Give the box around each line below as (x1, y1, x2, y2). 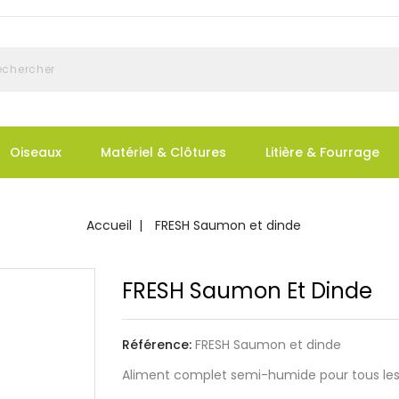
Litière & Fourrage (265, 143, 379, 161)
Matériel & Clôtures (101, 143, 226, 161)
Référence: (121, 336, 191, 354)
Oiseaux (10, 143, 61, 161)
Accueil (85, 216, 132, 234)
